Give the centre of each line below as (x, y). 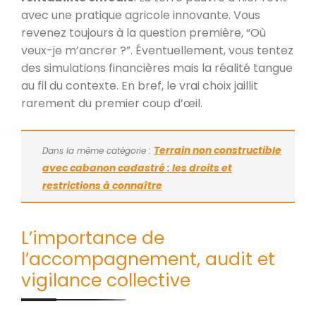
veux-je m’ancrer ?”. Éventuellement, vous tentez (157, 50)
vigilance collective (106, 280)
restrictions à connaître (102, 185)
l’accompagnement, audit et (148, 259)
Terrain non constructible (218, 150)
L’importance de (93, 238)
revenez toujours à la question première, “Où (144, 32)
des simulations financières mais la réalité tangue (157, 68)
